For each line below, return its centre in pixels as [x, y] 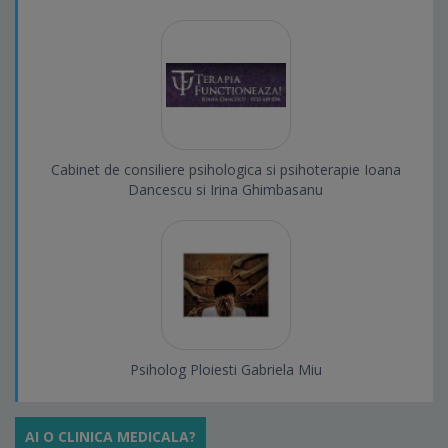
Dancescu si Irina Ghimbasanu [225, 190]
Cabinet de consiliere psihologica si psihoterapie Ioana [225, 170]
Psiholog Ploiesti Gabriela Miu [225, 370]
